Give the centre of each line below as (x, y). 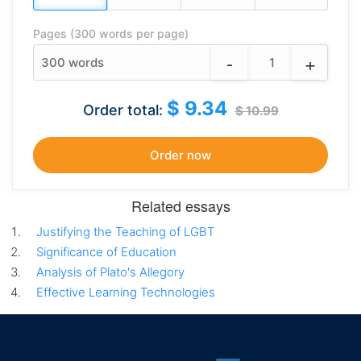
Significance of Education (106, 252)
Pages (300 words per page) (111, 33)
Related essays (180, 205)
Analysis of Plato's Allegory (110, 272)
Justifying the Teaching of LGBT (125, 232)
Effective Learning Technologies (126, 292)
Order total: (124, 110)
